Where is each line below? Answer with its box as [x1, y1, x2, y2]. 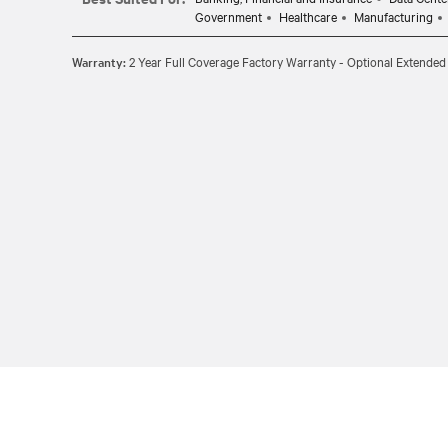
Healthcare [279, 7, 337, 25]
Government [195, 7, 262, 25]
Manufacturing [354, 7, 433, 25]
